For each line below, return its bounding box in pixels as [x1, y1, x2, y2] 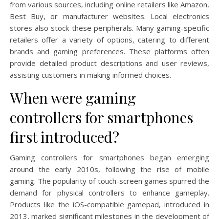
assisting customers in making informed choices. [10, 69, 171, 80]
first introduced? [10, 127, 119, 147]
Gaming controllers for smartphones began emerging [10, 152, 209, 162]
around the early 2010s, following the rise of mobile [10, 164, 209, 174]
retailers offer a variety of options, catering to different [10, 34, 209, 44]
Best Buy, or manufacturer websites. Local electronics [10, 11, 209, 21]
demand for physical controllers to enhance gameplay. [10, 187, 209, 197]
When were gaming [10, 88, 136, 108]
